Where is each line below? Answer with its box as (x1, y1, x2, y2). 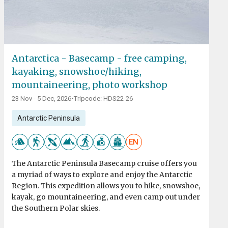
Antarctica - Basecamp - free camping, (11, 52, 187, 65)
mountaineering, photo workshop (11, 79, 167, 91)
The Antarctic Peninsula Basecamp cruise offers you (11, 159, 197, 168)
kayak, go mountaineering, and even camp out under (11, 192, 200, 202)
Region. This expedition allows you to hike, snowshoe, (11, 181, 200, 191)
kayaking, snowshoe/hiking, (11, 66, 141, 78)
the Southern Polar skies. (11, 204, 100, 213)
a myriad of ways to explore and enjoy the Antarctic (11, 170, 192, 180)
